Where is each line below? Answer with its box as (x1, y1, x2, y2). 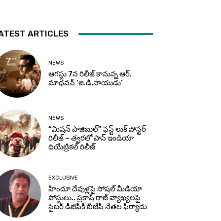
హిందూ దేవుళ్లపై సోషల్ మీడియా (48, 184, 143, 194)
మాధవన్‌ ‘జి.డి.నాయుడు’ (48, 78, 123, 88)
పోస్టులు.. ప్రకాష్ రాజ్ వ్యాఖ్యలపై (48, 193, 141, 203)
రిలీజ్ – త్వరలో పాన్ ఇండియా (48, 134, 134, 143)
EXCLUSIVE (48, 175, 78, 182)
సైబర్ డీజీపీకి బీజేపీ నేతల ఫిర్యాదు (48, 202, 147, 212)
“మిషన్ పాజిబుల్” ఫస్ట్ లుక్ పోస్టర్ (48, 125, 147, 134)
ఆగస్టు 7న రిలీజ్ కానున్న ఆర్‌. (48, 70, 132, 79)
